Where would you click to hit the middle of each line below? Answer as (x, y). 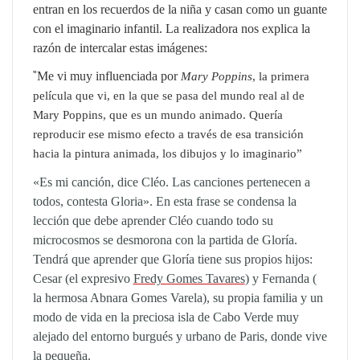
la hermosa (60, 297)
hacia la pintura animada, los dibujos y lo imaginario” (167, 153)
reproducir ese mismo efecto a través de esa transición (168, 134)
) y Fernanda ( (280, 278)
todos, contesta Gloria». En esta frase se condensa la (164, 201)
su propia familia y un (266, 297)
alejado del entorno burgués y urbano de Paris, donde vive (180, 336)
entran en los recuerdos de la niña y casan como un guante (180, 9)
